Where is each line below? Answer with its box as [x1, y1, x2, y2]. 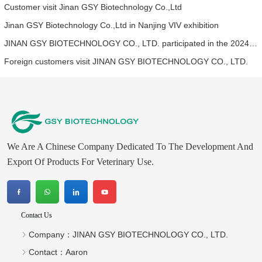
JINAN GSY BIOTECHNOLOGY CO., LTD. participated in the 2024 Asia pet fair [249, 39, 257, 49]
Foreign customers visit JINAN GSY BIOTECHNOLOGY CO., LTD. [4, 57, 248, 67]
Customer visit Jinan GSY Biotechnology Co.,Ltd [4, 2, 182, 12]
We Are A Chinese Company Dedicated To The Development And [7, 142, 253, 152]
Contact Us [21, 211, 52, 220]
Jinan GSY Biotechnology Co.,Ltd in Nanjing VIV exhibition [4, 20, 219, 30]
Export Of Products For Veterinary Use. [7, 157, 154, 167]
